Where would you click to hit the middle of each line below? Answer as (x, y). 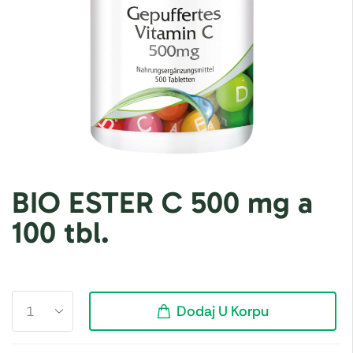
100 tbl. (61, 233)
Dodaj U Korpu (223, 312)
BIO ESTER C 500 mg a (162, 203)
